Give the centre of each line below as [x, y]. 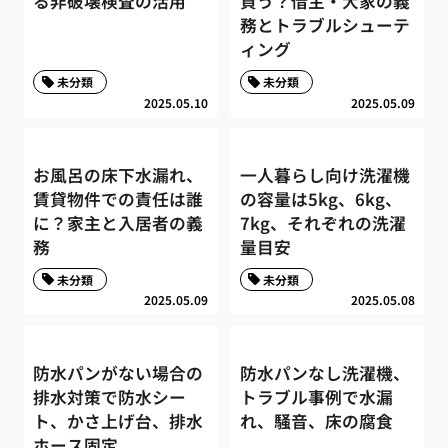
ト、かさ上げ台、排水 [118, 420]
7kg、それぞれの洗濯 [322, 223]
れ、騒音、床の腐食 [316, 420]
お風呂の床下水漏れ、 [118, 175]
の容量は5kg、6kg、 [320, 199]
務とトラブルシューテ [324, 25]
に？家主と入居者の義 [118, 223]
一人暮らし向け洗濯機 [324, 175]
